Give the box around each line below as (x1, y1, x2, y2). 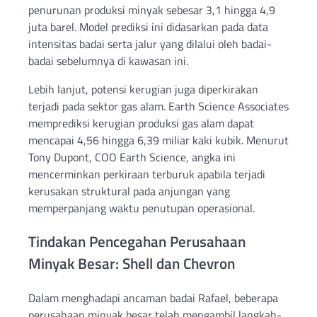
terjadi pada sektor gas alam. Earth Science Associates (28, 97, 289, 115)
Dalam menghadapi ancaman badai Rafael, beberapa (28, 289, 278, 307)
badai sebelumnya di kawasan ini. (28, 52, 188, 69)
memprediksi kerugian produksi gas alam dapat (28, 114, 254, 132)
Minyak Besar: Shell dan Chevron (28, 252, 235, 275)
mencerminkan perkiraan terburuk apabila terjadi (28, 165, 265, 183)
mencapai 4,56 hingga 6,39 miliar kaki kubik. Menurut (28, 131, 289, 149)
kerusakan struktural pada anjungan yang (28, 182, 230, 200)
